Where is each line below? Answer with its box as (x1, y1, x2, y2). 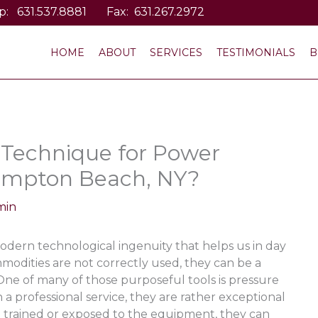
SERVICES (150, 45, 203, 59)
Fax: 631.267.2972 (87, 5, 205, 18)
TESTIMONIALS (216, 45, 296, 59)
